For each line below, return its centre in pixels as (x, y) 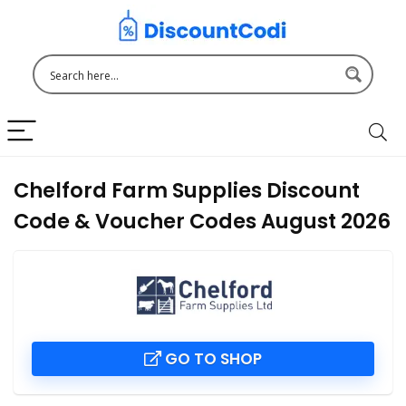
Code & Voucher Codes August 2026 (202, 221)
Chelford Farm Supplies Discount (187, 190)
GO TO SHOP (212, 358)
